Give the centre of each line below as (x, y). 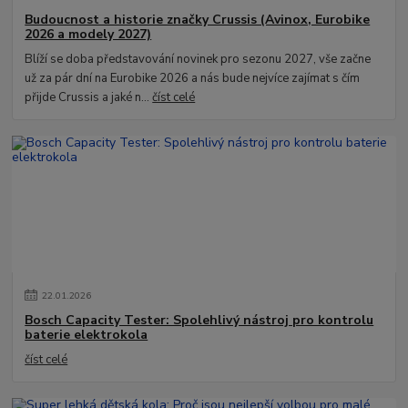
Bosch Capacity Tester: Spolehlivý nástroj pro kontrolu (199, 321)
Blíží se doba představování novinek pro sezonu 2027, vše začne (198, 59)
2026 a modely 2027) (88, 34)
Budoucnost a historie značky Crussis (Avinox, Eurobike (198, 19)
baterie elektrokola (87, 335)
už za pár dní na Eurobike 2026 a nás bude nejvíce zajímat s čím (193, 78)
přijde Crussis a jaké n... (89, 97)
